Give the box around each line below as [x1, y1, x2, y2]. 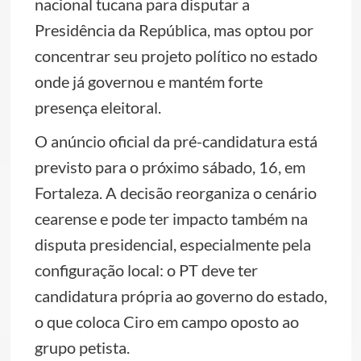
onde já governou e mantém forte [34, 72, 263, 91]
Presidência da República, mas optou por [34, 20, 313, 39]
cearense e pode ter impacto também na [34, 209, 308, 228]
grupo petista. [34, 338, 130, 357]
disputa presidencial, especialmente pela [34, 234, 311, 254]
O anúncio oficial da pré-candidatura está [34, 131, 317, 151]
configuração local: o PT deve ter [34, 260, 258, 280]
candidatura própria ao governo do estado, [34, 286, 327, 305]
